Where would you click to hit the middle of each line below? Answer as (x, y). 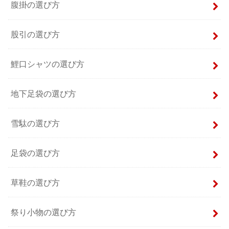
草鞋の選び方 (36, 182)
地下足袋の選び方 (44, 93)
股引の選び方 (36, 34)
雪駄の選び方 (36, 123)
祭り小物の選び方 (44, 212)
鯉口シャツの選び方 (48, 64)
